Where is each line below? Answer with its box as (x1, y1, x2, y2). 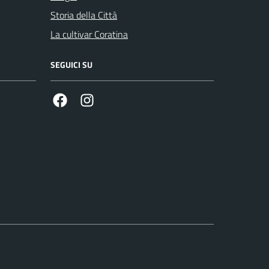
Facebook (67, 92, 104, 107)
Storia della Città (50, 8, 117, 23)
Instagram (94, 92, 134, 107)
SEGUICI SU (50, 58, 92, 71)
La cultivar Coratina (50, 27, 128, 42)
